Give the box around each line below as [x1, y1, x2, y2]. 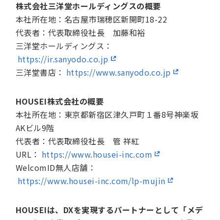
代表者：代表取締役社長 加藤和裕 [16, 27, 145, 39]
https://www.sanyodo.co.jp [66, 66, 171, 79]
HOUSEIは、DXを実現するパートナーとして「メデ [16, 204, 203, 216]
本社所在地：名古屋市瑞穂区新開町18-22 [16, 13, 167, 26]
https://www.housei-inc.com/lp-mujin [18, 175, 165, 187]
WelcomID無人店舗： [16, 162, 96, 174]
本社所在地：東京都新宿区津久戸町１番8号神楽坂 [16, 109, 199, 121]
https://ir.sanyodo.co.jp [18, 53, 109, 65]
